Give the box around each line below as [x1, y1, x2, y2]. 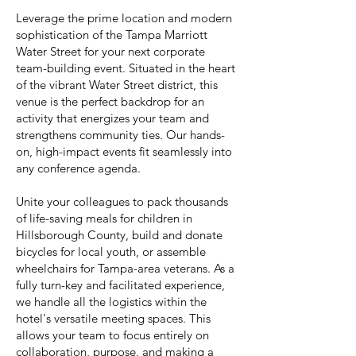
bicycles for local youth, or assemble [16, 244, 206, 259]
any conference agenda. [16, 161, 141, 176]
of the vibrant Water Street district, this [16, 77, 218, 92]
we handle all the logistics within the [16, 294, 207, 309]
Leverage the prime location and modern [16, 10, 232, 25]
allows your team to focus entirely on [16, 327, 209, 342]
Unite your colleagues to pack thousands [16, 194, 228, 209]
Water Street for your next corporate [16, 44, 205, 59]
